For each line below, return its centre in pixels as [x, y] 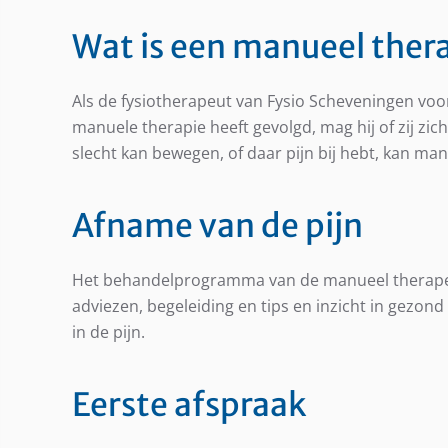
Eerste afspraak [189, 405]
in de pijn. [108, 332]
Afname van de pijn [217, 226]
